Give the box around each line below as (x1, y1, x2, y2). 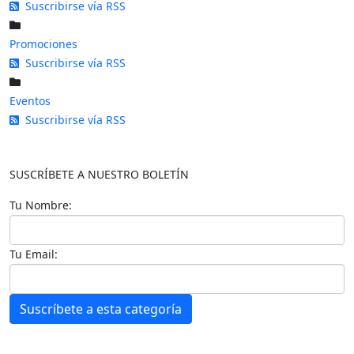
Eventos (9, 93, 51, 108)
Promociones (9, 36, 77, 51)
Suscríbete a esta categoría (20, 300, 182, 318)
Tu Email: (9, 247, 58, 262)
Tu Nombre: (9, 198, 72, 213)
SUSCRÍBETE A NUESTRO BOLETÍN (9, 167, 189, 182)
